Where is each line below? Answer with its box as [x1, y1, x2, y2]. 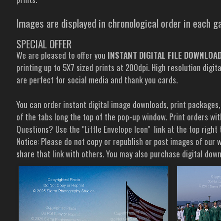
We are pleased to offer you [16, 49, 108, 61]
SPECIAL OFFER [16, 36, 72, 51]
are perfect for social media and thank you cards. [16, 74, 178, 86]
